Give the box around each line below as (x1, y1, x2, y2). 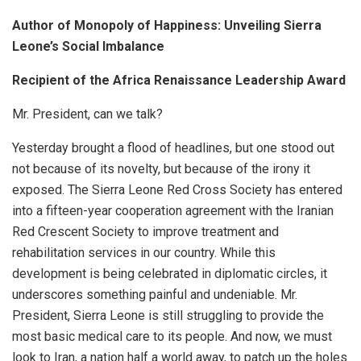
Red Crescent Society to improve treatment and (12, 223, 279, 239)
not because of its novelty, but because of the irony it (12, 160, 310, 176)
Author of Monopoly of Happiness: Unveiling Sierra (12, 17, 322, 33)
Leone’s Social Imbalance (12, 38, 164, 54)
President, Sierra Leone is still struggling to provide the (12, 307, 324, 323)
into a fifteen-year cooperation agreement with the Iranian (12, 202, 334, 218)
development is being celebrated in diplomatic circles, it (12, 265, 327, 281)
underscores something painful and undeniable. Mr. (12, 286, 297, 302)
